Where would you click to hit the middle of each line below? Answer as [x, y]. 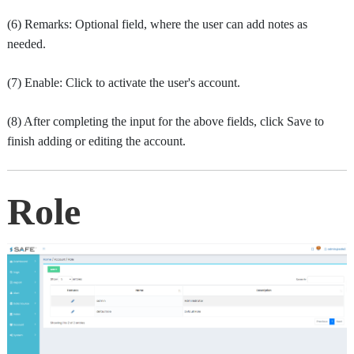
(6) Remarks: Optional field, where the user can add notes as [157, 24]
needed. [26, 44]
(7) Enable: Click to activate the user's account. [124, 83]
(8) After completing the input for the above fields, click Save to [166, 122]
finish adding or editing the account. [96, 141]
